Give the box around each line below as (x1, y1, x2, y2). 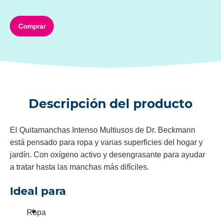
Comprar (18, 22, 46, 30)
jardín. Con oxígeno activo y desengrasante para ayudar (10, 150, 205, 159)
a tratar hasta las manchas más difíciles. (10, 163, 149, 172)
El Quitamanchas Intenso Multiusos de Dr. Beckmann (10, 126, 195, 135)
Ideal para (10, 184, 66, 198)
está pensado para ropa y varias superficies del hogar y (10, 138, 203, 147)
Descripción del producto (29, 96, 192, 111)
